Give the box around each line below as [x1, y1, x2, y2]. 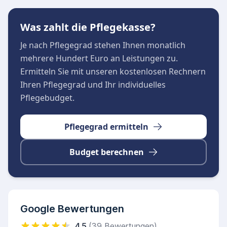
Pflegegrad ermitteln [64, 121, 148, 132]
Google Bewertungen [20, 203, 124, 215]
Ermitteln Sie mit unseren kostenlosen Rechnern [20, 66, 206, 77]
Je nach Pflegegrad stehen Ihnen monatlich [20, 40, 185, 51]
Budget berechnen [69, 146, 144, 158]
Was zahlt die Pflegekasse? [20, 20, 156, 34]
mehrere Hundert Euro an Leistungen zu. [20, 53, 178, 64]
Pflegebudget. [20, 92, 74, 103]
